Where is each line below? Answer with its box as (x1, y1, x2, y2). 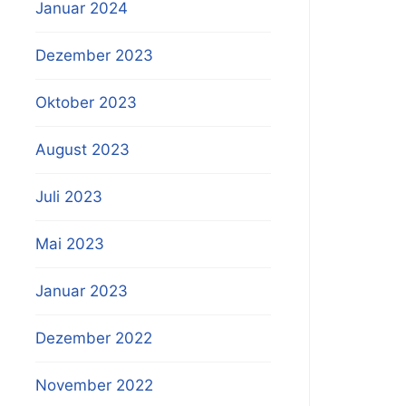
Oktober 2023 (35, 93, 138, 111)
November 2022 (35, 376, 154, 394)
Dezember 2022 (35, 329, 153, 347)
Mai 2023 (35, 235, 105, 253)
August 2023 (35, 140, 130, 159)
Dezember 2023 (35, 46, 154, 64)
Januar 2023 (35, 282, 129, 300)
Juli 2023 (35, 188, 103, 206)
